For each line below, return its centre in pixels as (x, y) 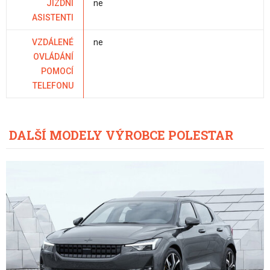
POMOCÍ (57, 71)
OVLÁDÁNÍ (53, 57)
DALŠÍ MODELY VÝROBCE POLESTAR (121, 135)
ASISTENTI (53, 18)
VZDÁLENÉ (53, 42)
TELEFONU (53, 86)
